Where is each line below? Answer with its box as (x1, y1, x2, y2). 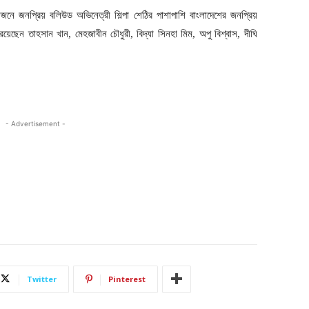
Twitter (27, 273, 57, 284)
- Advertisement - (5, 119, 66, 128)
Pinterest (108, 273, 146, 284)
